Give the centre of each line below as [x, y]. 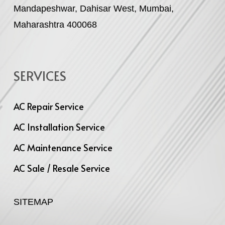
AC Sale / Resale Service [62, 168]
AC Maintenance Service [63, 147]
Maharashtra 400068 [55, 24]
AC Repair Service [48, 106]
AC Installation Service [59, 127]
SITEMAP [33, 202]
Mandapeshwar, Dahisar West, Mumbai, [93, 8]
